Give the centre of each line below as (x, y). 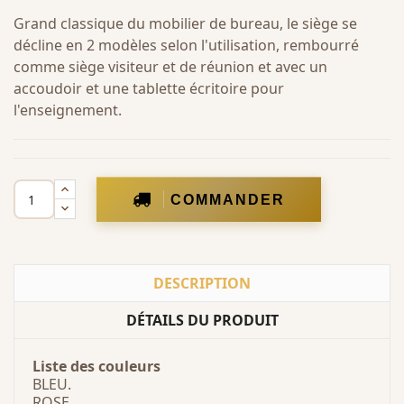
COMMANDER (228, 199)
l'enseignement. (68, 110)
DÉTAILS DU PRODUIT (202, 320)
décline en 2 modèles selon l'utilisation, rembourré (186, 45)
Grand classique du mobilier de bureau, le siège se (185, 23)
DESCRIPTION (202, 283)
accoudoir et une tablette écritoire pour (149, 88)
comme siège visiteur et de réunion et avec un (170, 67)
